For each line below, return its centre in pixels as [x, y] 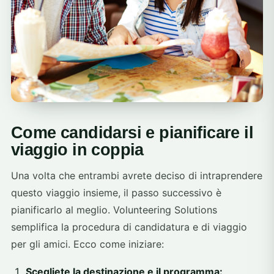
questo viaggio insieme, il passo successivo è [116, 193]
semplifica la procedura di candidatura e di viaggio [129, 227]
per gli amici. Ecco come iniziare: [87, 244]
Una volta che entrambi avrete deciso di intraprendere [137, 176]
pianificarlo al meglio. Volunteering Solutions [114, 210]
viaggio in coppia [77, 150]
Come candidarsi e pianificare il [132, 133]
